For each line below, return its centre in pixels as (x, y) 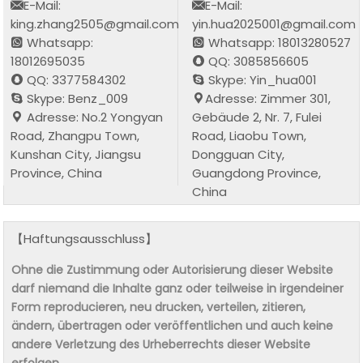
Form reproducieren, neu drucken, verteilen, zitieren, (159, 307)
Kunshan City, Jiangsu (76, 154)
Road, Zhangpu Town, (75, 135)
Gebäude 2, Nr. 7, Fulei (257, 117)
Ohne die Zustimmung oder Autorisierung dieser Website (173, 269)
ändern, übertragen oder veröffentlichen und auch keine (173, 325)
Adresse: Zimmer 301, (268, 98)
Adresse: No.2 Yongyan (94, 117)
